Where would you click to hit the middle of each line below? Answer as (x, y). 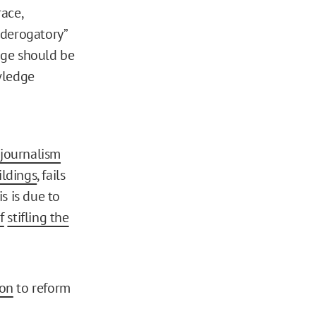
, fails (51, 175)
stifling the (38, 217)
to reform (42, 287)
